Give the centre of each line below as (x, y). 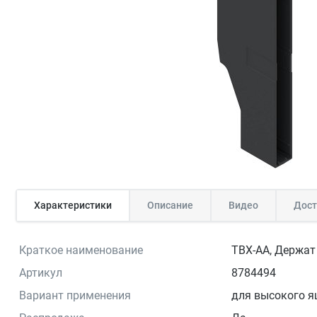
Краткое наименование (81, 250)
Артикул (41, 272)
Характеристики (73, 205)
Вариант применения (75, 295)
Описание (170, 205)
